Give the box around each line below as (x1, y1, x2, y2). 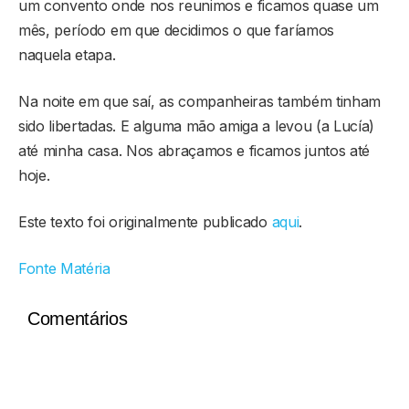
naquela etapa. (18, 45, 116, 64)
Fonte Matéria (18, 258, 110, 278)
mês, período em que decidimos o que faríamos (18, 20, 334, 39)
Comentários (27, 308, 128, 329)
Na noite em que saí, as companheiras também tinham (18, 91, 381, 110)
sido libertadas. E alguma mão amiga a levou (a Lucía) (18, 116, 375, 135)
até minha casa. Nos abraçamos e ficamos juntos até (18, 141, 370, 160)
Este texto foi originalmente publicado (18, 212, 272, 231)
